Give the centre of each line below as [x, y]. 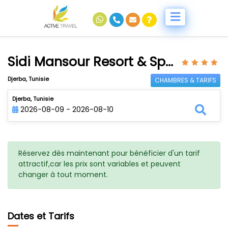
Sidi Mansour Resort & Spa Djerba [169, 62]
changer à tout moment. [63, 174]
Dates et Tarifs [41, 216]
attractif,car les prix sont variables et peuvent [99, 164]
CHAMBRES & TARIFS [186, 80]
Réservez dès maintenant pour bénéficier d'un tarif [109, 153]
